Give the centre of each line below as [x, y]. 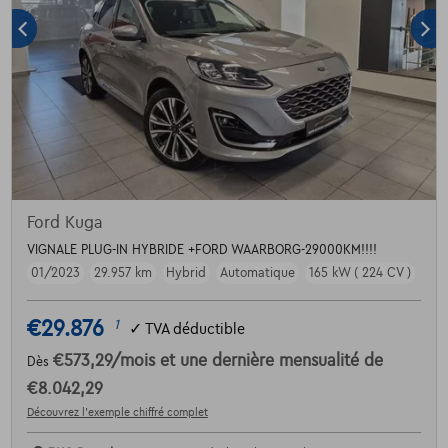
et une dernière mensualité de [271, 361]
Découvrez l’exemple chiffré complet [117, 412]
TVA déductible [194, 328]
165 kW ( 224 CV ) [359, 273]
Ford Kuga [64, 223]
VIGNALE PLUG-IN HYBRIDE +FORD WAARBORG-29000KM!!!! [201, 250]
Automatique [257, 273]
